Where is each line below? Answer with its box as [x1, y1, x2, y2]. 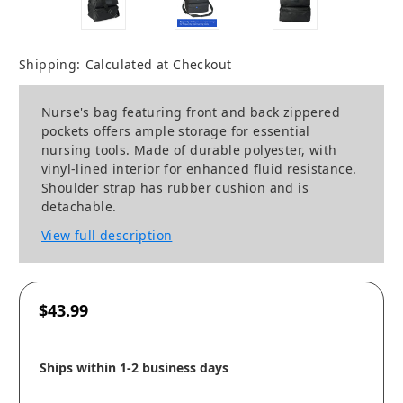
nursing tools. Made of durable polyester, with [41, 141, 337, 159]
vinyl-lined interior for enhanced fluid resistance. [41, 160, 357, 178]
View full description [41, 227, 173, 245]
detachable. [41, 198, 117, 216]
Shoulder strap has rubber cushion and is [41, 179, 309, 197]
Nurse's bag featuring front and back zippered [41, 103, 340, 121]
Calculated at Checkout [85, 56, 232, 74]
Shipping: [19, 56, 81, 74]
